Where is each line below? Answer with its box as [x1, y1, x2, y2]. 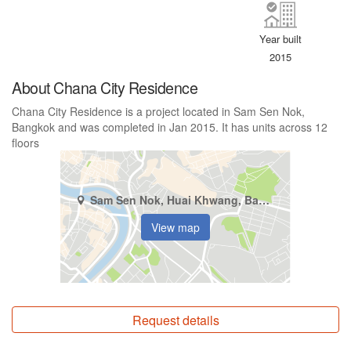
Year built [259, 31, 302, 46]
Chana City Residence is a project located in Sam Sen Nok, [12, 103, 305, 119]
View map [151, 219, 200, 236]
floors [12, 134, 39, 150]
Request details [132, 310, 219, 329]
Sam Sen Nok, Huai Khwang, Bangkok [258, 192, 270, 208]
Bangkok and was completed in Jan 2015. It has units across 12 [12, 118, 327, 135]
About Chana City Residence [12, 75, 197, 99]
